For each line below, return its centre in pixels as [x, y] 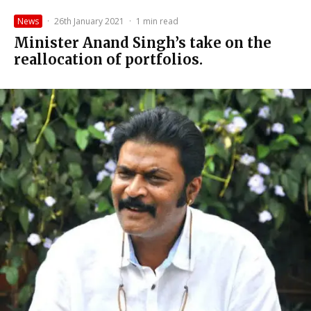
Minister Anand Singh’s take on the [143, 42]
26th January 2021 [89, 21]
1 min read [157, 21]
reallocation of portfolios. [108, 59]
